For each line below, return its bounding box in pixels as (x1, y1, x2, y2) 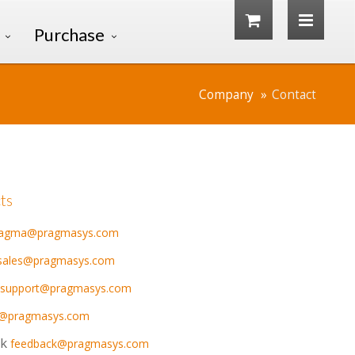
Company (199, 86, 254, 103)
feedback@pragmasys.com (10, 336, 149, 351)
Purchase (34, 24, 105, 45)
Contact (272, 86, 316, 103)
